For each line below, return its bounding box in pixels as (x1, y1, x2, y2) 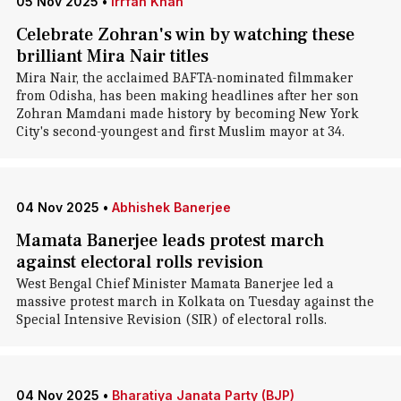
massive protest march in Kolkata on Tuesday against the (15, 294, 374, 310)
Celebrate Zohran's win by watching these (15, 23, 354, 47)
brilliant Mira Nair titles (15, 45, 209, 68)
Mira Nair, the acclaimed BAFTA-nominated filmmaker (15, 70, 354, 86)
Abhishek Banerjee (111, 200, 231, 215)
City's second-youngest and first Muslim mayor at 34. (15, 124, 345, 140)
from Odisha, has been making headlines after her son (15, 88, 359, 104)
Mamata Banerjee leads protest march (15, 229, 324, 252)
